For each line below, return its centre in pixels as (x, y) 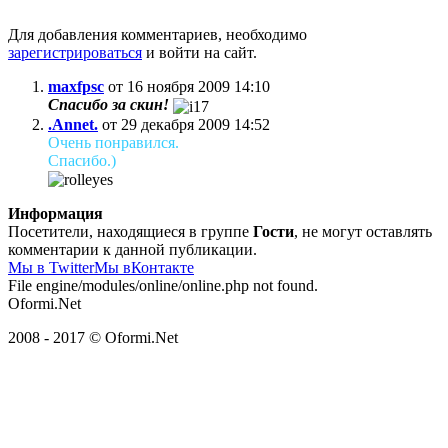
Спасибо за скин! (108, 105)
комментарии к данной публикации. (132, 250)
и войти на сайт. (199, 53)
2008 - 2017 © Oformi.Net (93, 338)
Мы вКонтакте (144, 268)
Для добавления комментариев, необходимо (157, 35)
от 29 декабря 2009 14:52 (186, 124)
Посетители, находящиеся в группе (130, 232)
